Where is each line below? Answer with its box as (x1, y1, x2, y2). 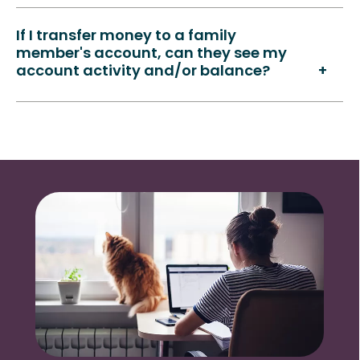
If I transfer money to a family (16, 29, 236, 44)
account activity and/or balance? (16, 64, 270, 80)
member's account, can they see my (16, 47, 287, 62)
